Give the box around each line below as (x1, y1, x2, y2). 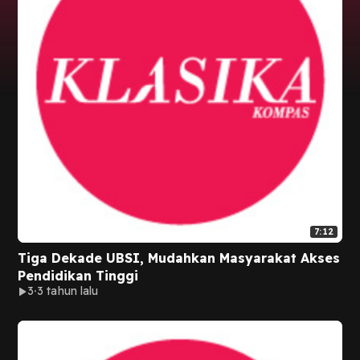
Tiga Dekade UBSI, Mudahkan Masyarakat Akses (18, 250, 340, 266)
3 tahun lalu (37, 284, 99, 298)
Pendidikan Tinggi (18, 268, 138, 284)
